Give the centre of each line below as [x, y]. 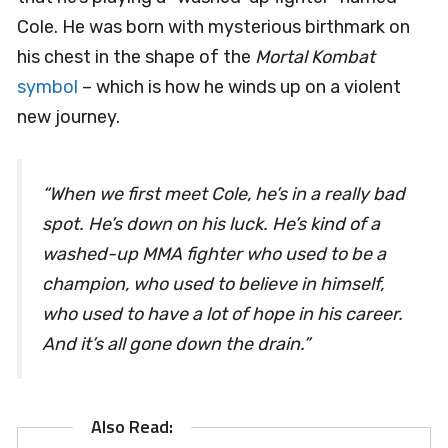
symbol [47, 86]
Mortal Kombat [315, 56]
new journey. [68, 116]
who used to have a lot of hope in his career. [222, 313]
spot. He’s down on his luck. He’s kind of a [211, 223]
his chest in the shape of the [136, 56]
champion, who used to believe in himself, [213, 283]
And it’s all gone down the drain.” [176, 343]
